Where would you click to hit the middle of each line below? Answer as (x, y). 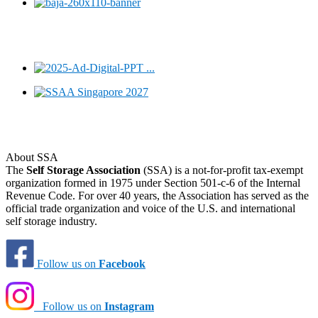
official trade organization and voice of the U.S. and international (150, 208)
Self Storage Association (83, 170)
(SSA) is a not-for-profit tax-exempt (222, 170)
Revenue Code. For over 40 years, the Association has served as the (157, 195)
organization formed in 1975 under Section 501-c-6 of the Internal (153, 182)
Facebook (122, 263)
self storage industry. (51, 221)
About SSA (32, 157)
